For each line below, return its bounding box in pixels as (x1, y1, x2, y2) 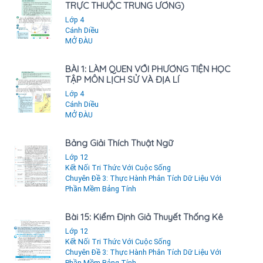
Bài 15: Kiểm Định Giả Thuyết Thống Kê (65, 211, 223, 223)
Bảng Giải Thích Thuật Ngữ (65, 137, 173, 149)
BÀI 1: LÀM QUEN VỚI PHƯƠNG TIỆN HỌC (65, 63, 230, 75)
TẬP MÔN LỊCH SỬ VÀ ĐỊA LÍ (65, 74, 179, 86)
